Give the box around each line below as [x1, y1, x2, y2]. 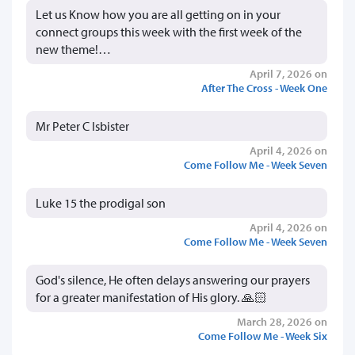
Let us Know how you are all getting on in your [36, 6, 281, 22]
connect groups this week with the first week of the [36, 23, 302, 40]
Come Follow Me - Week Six [198, 327, 327, 343]
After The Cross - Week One [201, 79, 327, 95]
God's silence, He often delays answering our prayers [36, 271, 310, 288]
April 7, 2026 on [250, 65, 327, 81]
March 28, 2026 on [237, 313, 327, 329]
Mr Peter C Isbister [36, 117, 129, 134]
